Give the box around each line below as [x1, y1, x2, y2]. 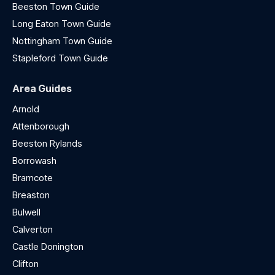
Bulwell [12, 206, 41, 219]
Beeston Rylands [12, 137, 82, 150]
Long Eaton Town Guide [12, 18, 114, 30]
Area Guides [12, 82, 72, 95]
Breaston [12, 189, 50, 201]
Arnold [12, 103, 39, 115]
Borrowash [12, 155, 56, 167]
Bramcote [12, 172, 53, 184]
